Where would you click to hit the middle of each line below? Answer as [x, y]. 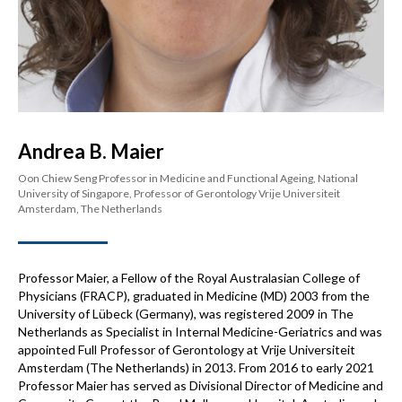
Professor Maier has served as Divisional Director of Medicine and [201, 386]
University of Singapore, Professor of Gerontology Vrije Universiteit [179, 194]
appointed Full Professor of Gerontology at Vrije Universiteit [187, 350]
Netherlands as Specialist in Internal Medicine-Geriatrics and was [200, 332]
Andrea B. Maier [91, 152]
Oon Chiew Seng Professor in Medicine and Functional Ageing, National [188, 179]
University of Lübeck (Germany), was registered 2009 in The [186, 314]
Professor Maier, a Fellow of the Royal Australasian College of [189, 278]
